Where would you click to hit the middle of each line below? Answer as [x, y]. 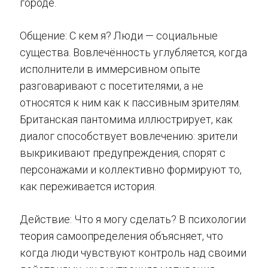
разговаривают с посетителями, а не [112, 86]
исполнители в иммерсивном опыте [110, 69]
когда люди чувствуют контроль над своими [133, 252]
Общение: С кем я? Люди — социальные [119, 35]
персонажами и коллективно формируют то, [131, 169]
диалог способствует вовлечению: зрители [129, 136]
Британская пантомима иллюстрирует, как [126, 119]
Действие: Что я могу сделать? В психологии [133, 219]
